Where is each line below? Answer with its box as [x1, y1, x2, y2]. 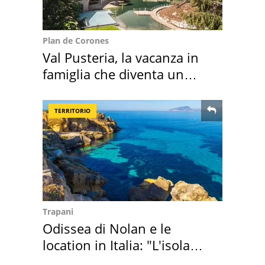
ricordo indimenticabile [43, 81, 183, 99]
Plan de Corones [43, 34, 109, 46]
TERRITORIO [54, 106, 91, 115]
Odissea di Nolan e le [43, 219, 171, 237]
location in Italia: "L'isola [43, 235, 190, 254]
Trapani [43, 205, 73, 217]
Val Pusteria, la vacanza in [43, 48, 199, 66]
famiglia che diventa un [43, 64, 184, 83]
